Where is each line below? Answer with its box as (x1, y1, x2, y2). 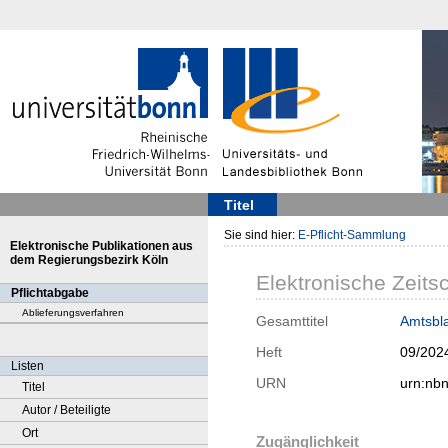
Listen (11, 359, 44, 373)
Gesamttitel (256, 313, 328, 330)
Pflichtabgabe (11, 286, 89, 300)
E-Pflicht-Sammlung (298, 228, 406, 242)
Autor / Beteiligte (22, 403, 111, 417)
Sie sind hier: (224, 228, 298, 242)
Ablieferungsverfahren (22, 307, 124, 318)
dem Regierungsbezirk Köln (10, 253, 168, 267)
